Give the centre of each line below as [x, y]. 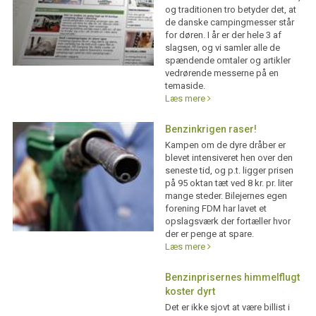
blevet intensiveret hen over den [229, 158]
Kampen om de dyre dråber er [225, 145]
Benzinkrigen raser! [211, 129]
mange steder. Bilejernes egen [226, 196]
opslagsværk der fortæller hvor [227, 221]
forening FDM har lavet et [215, 209]
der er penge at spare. [209, 234]
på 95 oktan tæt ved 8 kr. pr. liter [229, 183]
